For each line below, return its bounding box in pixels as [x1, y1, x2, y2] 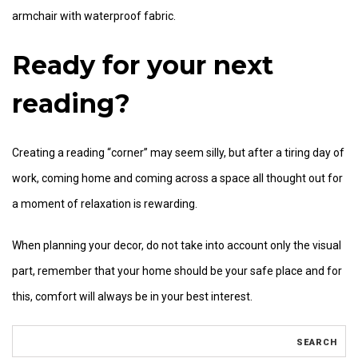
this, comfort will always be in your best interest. [12, 290, 253, 304]
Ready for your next [12, 49, 273, 81]
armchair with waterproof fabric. [12, 10, 176, 23]
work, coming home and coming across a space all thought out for [12, 172, 343, 185]
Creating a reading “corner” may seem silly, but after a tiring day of [12, 146, 344, 160]
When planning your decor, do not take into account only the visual [12, 239, 341, 253]
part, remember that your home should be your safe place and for [12, 265, 342, 278]
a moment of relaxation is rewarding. [12, 197, 197, 211]
